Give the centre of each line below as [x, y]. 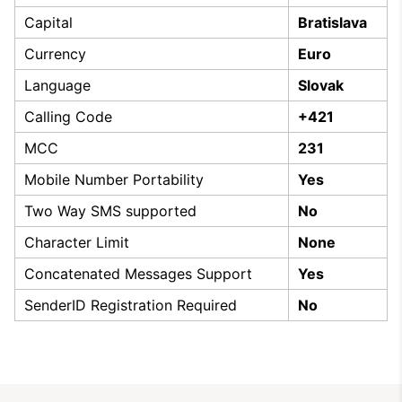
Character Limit [77, 242]
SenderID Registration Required [131, 305]
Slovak [321, 85]
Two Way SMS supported [110, 210]
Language [57, 85]
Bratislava [332, 22]
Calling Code [68, 116]
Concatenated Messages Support [138, 273]
